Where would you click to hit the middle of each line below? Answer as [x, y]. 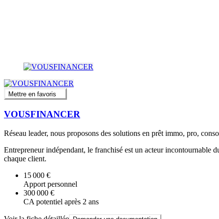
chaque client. [25, 158]
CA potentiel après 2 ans [61, 201]
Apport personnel [50, 184]
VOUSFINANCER [42, 114]
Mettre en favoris [32, 94]
